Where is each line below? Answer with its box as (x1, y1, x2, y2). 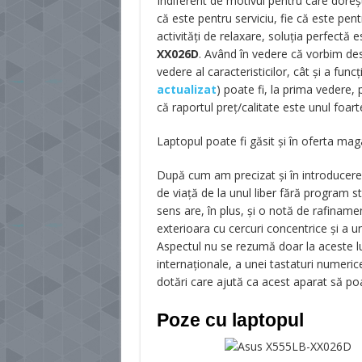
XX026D (156, 46, 199, 61)
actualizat (156, 82, 217, 97)
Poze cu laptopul (156, 309, 304, 330)
